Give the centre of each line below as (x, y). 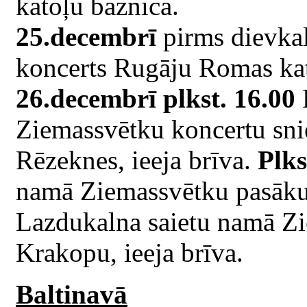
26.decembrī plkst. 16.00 (156, 98)
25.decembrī (86, 36)
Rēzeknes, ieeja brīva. (137, 160)
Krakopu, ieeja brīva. (130, 252)
